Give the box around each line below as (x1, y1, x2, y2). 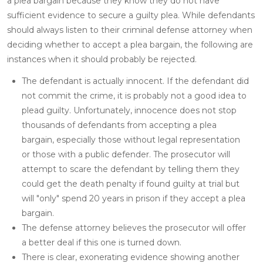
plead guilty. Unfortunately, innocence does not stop (22, 104, 237, 116)
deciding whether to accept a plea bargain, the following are (7, 39, 253, 50)
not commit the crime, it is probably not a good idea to (22, 90, 247, 101)
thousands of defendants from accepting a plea (22, 119, 217, 130)
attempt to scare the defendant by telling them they (22, 163, 240, 174)
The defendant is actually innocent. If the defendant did (22, 75, 249, 86)
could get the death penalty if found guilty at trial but (22, 178, 240, 189)
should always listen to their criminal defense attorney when (7, 24, 252, 35)
